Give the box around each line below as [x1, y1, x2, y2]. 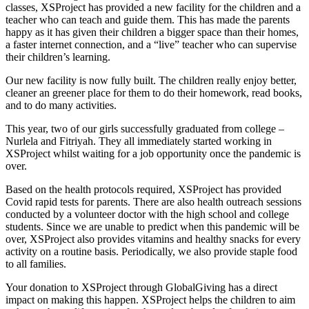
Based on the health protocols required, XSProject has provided [6, 183, 281, 195]
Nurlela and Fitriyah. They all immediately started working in [6, 134, 272, 147]
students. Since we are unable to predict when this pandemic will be [6, 220, 299, 232]
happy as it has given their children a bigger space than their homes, [6, 26, 299, 38]
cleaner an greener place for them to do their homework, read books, [6, 86, 302, 99]
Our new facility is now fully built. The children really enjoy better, [6, 74, 297, 86]
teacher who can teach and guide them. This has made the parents [6, 13, 290, 26]
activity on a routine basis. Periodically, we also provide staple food [6, 245, 297, 257]
